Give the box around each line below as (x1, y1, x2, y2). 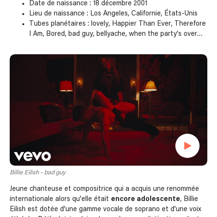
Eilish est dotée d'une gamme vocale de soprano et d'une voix (10, 206, 201, 213)
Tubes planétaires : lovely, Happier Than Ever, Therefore (29, 20, 206, 27)
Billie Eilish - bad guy (10, 170, 65, 176)
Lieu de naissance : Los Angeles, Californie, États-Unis (29, 10, 198, 17)
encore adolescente (111, 196, 180, 203)
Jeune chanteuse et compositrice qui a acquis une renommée (10, 186, 199, 193)
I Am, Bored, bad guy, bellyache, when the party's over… (29, 30, 203, 37)
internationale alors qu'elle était (10, 196, 111, 203)
